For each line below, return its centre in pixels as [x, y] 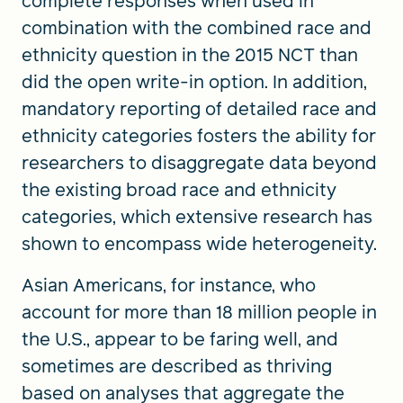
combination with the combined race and [197, 27]
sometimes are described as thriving [177, 366]
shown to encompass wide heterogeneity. [201, 243]
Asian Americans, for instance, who [169, 285]
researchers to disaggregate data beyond [199, 162]
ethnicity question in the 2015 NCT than [190, 54]
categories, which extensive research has [197, 216]
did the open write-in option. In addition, [194, 81]
